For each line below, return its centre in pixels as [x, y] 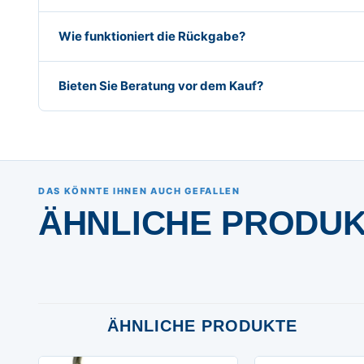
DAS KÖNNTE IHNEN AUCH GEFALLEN [139, 191]
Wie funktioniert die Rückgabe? [152, 36]
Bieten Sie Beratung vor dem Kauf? [161, 85]
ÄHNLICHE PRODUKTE [202, 325]
